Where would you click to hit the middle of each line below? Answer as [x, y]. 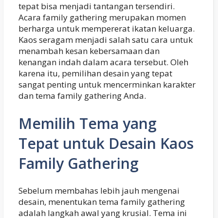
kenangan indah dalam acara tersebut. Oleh [103, 62]
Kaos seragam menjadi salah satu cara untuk [106, 39]
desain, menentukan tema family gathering [102, 202]
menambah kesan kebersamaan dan [89, 51]
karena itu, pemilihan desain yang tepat [95, 73]
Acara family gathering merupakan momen [102, 17]
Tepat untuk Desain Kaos [106, 143]
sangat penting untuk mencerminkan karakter [107, 84]
